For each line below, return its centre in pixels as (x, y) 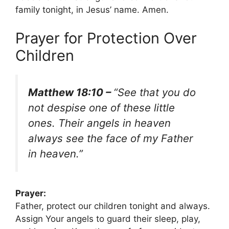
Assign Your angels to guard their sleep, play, (108, 219)
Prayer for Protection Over (106, 38)
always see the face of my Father (111, 138)
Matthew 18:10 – (71, 92)
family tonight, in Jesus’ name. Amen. (92, 10)
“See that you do (155, 92)
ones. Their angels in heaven (99, 123)
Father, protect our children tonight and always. (113, 206)
